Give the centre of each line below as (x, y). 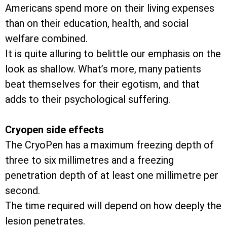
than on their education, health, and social (97, 24)
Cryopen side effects (54, 130)
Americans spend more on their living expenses (110, 8)
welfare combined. (46, 39)
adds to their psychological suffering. (88, 100)
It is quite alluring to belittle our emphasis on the (113, 54)
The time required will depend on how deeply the (113, 206)
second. (23, 191)
